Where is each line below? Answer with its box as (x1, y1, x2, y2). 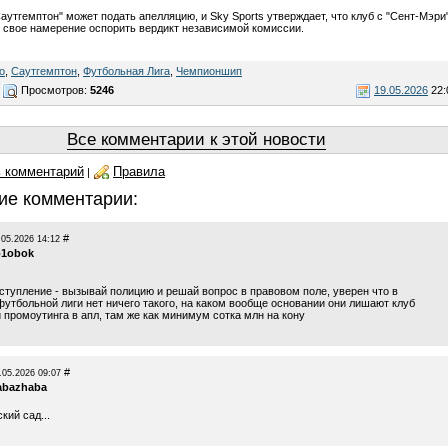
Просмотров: (18, 83, 90, 96)
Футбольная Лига (83, 64, 170, 77)
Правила (113, 164, 165, 179)
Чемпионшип (176, 64, 242, 77)
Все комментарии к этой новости (67, 130, 326, 149)
